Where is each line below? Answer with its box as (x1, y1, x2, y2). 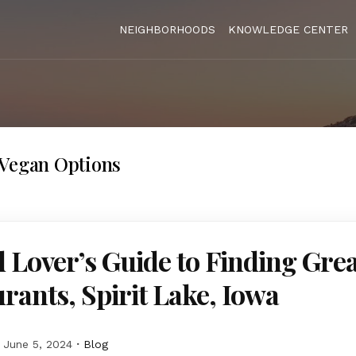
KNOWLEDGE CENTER (228, 23, 348, 36)
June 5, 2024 (3, 338, 72, 350)
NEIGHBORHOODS (119, 23, 215, 36)
